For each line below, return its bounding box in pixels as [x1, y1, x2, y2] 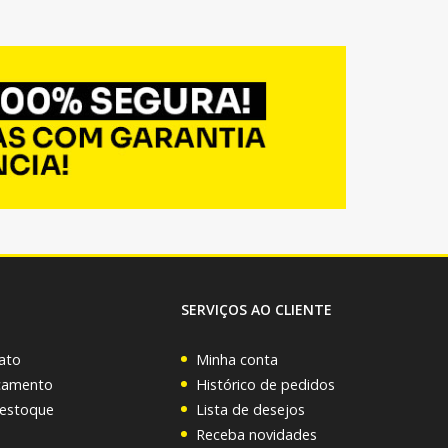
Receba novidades [196, 424, 317, 444]
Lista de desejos [196, 399, 305, 419]
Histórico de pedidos [196, 374, 335, 394]
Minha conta [196, 349, 278, 369]
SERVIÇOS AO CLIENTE [181, 299, 332, 319]
